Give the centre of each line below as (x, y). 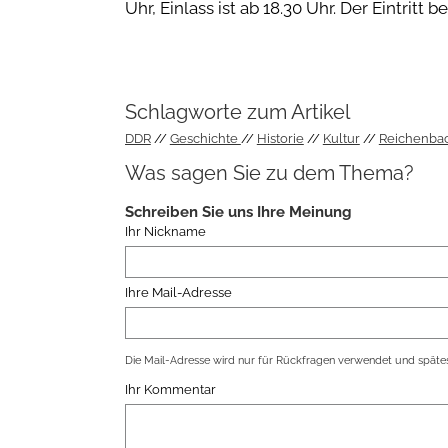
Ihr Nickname (165, 232)
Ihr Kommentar (170, 390)
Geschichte (205, 139)
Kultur (341, 139)
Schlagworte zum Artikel (237, 112)
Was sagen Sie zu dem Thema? (269, 172)
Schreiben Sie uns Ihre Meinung (238, 211)
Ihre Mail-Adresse (178, 292)
